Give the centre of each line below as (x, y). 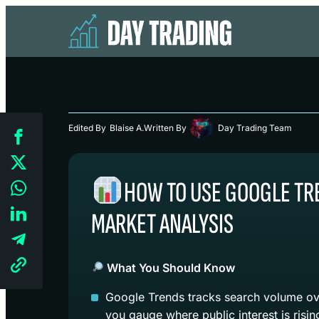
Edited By (87, 127)
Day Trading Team (255, 127)
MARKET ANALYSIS (162, 224)
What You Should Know (170, 267)
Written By (165, 127)
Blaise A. (127, 127)
